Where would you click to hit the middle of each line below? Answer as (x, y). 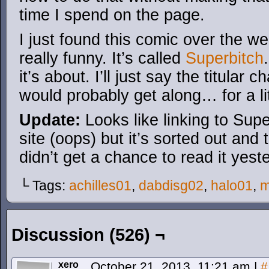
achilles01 (100, 186)
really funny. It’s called (102, 58)
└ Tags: (44, 186)
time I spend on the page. (112, 15)
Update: (50, 120)
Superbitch (225, 58)
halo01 (232, 186)
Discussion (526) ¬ (88, 235)
